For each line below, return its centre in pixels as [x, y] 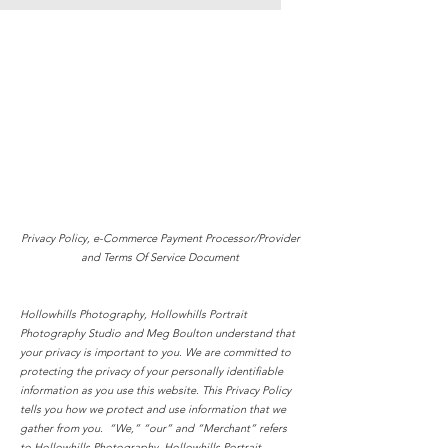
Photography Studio [72, 333]
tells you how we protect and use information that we [153, 409]
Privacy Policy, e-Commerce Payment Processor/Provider [160, 238]
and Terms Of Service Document [160, 257]
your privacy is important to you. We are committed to [155, 352]
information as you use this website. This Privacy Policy [155, 390]
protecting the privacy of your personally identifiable [151, 371]
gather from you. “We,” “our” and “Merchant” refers [153, 428]
